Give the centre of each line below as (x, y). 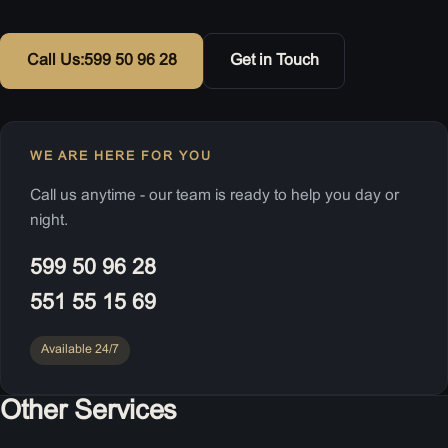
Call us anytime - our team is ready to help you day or (214, 195)
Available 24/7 (79, 350)
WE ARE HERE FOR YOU (120, 157)
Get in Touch (274, 60)
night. (48, 220)
